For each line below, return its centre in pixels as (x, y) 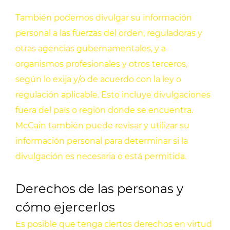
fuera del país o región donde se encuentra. (104, 110)
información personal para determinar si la (102, 141)
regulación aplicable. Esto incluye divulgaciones (113, 95)
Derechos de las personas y (99, 189)
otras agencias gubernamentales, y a (91, 49)
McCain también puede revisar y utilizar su (102, 126)
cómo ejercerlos (65, 207)
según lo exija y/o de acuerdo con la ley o (98, 80)
